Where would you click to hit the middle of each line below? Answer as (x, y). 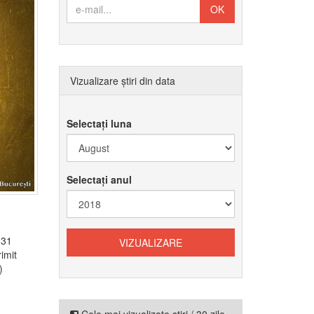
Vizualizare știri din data (122, 81)
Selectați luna (99, 123)
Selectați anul (99, 179)
